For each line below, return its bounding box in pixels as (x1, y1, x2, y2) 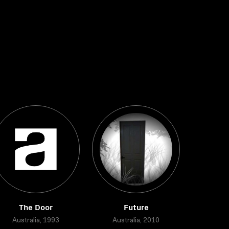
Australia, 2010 (112, 217, 159, 224)
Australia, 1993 (12, 217, 59, 224)
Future (123, 201, 149, 212)
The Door (19, 201, 53, 212)
